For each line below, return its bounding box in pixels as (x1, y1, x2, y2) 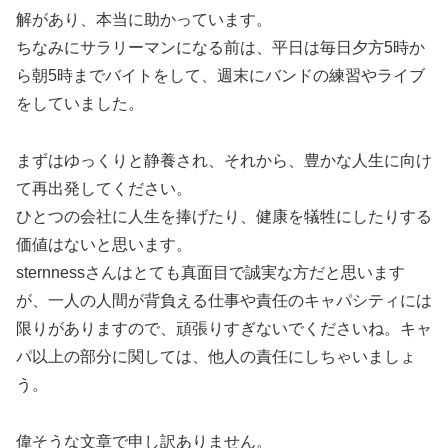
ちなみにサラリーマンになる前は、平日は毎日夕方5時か (16, 38, 425, 56)
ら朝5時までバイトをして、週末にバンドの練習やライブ (16, 66, 425, 84)
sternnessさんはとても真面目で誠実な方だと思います (16, 263, 405, 281)
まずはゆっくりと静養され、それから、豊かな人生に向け (16, 151, 432, 169)
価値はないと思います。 (16, 235, 192, 253)
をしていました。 (16, 94, 144, 112)
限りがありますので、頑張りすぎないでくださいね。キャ (16, 319, 432, 337)
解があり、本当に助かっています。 (16, 10, 272, 28)
